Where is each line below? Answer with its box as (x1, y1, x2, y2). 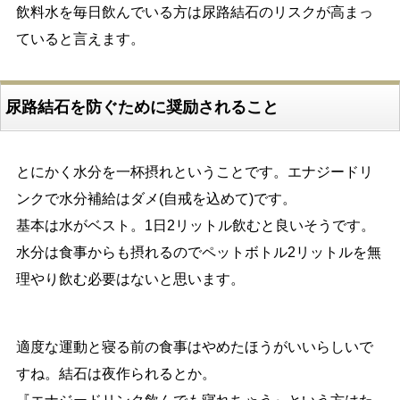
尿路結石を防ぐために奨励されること (4, 98, 279, 117)
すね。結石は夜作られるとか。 (15, 366, 216, 382)
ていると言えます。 (15, 31, 145, 47)
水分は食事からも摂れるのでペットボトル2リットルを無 (15, 245, 381, 261)
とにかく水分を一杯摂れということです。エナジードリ (15, 164, 373, 180)
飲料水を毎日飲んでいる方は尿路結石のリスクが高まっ (15, 4, 373, 21)
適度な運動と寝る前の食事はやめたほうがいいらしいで (15, 339, 373, 355)
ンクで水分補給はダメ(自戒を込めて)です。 (15, 191, 296, 207)
